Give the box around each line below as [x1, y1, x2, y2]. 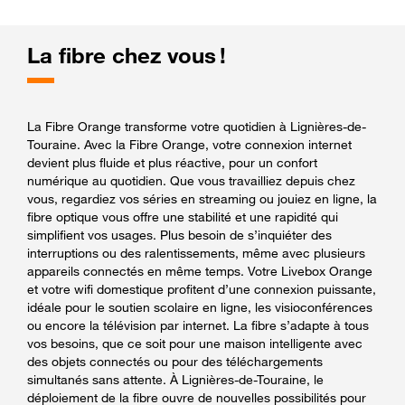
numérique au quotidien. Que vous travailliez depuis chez [27, 172, 355, 188]
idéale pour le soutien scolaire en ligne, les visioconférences [27, 298, 372, 315]
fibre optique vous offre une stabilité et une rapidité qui [27, 208, 338, 224]
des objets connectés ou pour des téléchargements [27, 353, 323, 369]
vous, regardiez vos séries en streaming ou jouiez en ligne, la [27, 190, 377, 206]
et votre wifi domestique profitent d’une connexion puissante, [27, 280, 376, 297]
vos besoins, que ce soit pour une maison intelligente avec [27, 334, 363, 351]
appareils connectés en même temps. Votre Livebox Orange [27, 262, 372, 278]
